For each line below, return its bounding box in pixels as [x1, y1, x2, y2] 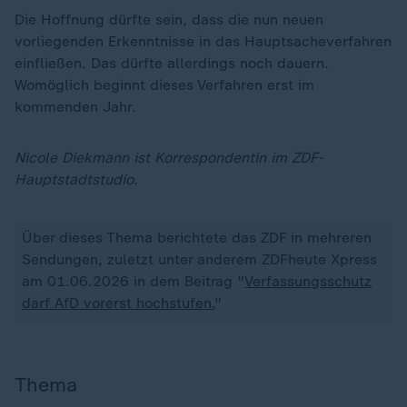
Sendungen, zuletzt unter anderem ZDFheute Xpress [22, 251, 377, 268]
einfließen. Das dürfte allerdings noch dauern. [15, 55, 329, 72]
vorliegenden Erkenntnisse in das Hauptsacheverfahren [15, 33, 392, 50]
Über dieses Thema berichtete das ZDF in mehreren [22, 229, 372, 246]
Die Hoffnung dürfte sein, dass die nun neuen [15, 11, 323, 28]
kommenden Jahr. [15, 98, 136, 115]
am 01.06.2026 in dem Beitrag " [22, 273, 244, 290]
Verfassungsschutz [244, 273, 372, 290]
